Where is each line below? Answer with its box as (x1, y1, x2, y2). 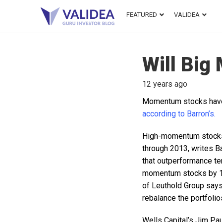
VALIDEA (174, 11, 200, 18)
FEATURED (126, 11, 157, 18)
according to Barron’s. (142, 109, 216, 118)
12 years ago (142, 79, 187, 89)
